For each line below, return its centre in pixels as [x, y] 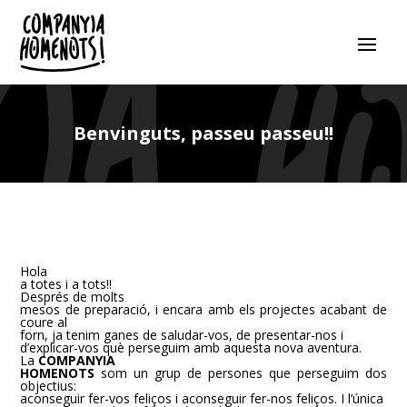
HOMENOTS [58, 373]
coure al [44, 322]
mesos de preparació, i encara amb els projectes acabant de [203, 309]
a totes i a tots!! [66, 284]
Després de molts [73, 297]
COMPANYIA [77, 360]
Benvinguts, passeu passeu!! [203, 133]
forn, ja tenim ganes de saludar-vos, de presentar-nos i [182, 335]
